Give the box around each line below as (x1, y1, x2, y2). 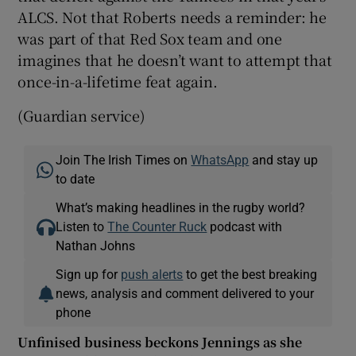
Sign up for (56, 267, 122, 281)
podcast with (207, 219, 283, 233)
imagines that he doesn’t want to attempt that (17, 48, 332, 70)
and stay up (249, 153, 319, 166)
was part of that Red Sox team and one (17, 27, 283, 48)
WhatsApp (191, 153, 250, 166)
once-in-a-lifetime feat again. (17, 70, 218, 91)
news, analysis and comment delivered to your (56, 286, 315, 300)
